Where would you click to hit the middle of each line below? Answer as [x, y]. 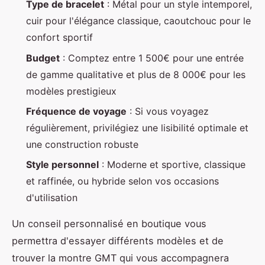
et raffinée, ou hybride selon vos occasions [122, 181]
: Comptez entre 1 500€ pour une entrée [152, 58]
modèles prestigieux [71, 91]
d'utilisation [52, 198]
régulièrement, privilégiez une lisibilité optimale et [137, 128]
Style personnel [62, 165]
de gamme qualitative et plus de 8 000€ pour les [136, 74]
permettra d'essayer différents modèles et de [118, 241]
